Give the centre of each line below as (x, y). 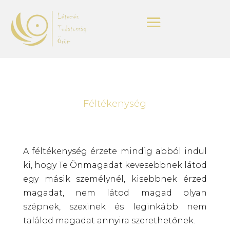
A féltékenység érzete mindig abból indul (115, 151)
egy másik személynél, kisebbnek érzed (115, 179)
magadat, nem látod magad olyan (115, 193)
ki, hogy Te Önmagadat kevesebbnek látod (115, 165)
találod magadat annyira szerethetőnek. (109, 220)
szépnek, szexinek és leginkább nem (115, 206)
